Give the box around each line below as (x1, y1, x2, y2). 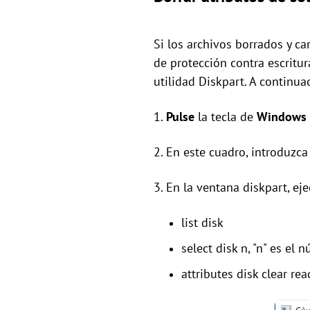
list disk (181, 215, 224, 231)
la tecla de (194, 109, 257, 125)
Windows (257, 109, 307, 125)
